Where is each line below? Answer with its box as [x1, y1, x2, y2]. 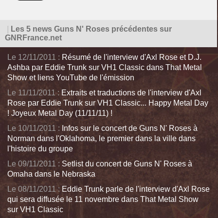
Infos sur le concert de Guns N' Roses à [62, 124, 198, 132]
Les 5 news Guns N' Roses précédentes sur [9, 25, 172, 33]
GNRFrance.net [5, 34, 62, 42]
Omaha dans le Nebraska [7, 170, 95, 178]
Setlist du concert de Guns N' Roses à [62, 160, 192, 168]
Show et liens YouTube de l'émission [7, 73, 134, 82]
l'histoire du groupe [7, 145, 73, 153]
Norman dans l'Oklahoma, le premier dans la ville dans [7, 134, 196, 143]
